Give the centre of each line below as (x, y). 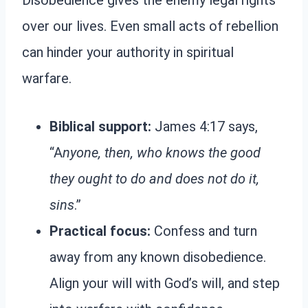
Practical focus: (100, 231)
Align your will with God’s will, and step (165, 284)
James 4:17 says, (205, 127)
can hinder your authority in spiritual (128, 53)
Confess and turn (204, 231)
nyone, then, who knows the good (162, 153)
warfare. (47, 79)
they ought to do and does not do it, (154, 179)
